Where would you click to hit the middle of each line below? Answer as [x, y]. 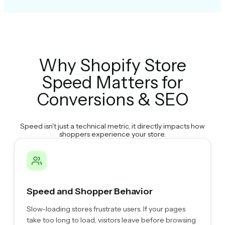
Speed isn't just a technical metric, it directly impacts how [113, 126]
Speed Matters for [113, 82]
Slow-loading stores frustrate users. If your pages [106, 209]
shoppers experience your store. [113, 134]
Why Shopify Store [113, 65]
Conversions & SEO [113, 99]
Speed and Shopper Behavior [90, 191]
